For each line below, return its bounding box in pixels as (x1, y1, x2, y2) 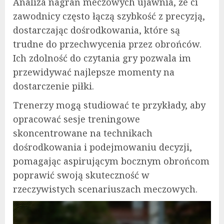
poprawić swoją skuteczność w (13, 168, 149, 181)
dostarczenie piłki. (13, 79, 94, 92)
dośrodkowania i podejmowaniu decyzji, (13, 140, 192, 153)
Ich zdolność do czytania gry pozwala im (13, 51, 191, 64)
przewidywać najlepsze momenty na (13, 65, 174, 78)
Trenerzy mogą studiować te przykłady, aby (13, 98, 205, 111)
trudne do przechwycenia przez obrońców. (13, 37, 201, 50)
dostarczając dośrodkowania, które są (13, 23, 180, 36)
